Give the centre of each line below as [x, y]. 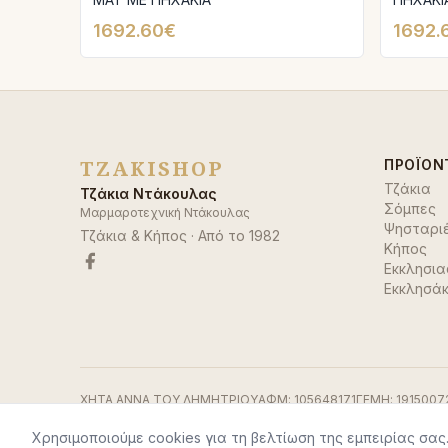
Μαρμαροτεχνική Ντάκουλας [165, 212]
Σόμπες [410, 208]
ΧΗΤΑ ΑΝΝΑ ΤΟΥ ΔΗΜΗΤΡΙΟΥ [169, 399]
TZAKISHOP [152, 168]
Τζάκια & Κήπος [133, 235]
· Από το [218, 235]
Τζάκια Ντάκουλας [148, 193]
